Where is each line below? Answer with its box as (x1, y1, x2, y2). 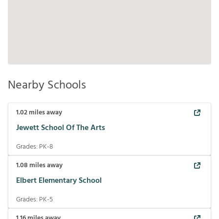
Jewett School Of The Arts (16, 121, 105, 134)
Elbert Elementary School (16, 174, 102, 187)
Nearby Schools (8, 76, 86, 95)
